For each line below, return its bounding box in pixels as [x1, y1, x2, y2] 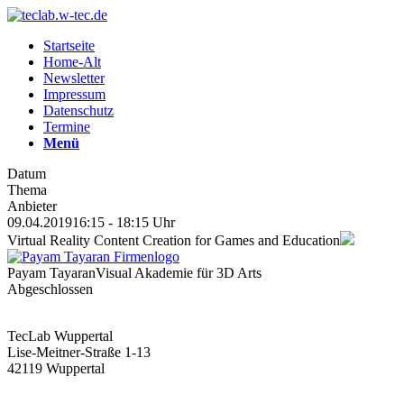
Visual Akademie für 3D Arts [96, 265, 262, 280]
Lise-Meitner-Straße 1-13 [7, 344, 151, 360]
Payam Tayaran [7, 265, 96, 280]
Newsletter [43, 70, 105, 86]
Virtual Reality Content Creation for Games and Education [7, 233, 340, 248]
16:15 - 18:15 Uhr [72, 215, 175, 230]
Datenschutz [43, 103, 114, 118]
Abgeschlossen [7, 281, 93, 297]
